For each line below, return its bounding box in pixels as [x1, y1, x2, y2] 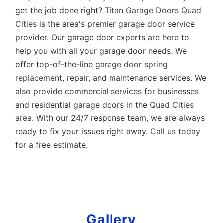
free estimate [36, 140, 86, 150]
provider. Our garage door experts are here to [15, 32, 190, 42]
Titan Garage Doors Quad [105, 5, 202, 15]
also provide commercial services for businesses [15, 86, 199, 96]
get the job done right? [15, 5, 105, 15]
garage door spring [95, 59, 168, 69]
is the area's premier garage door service [37, 19, 195, 29]
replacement [15, 73, 63, 83]
